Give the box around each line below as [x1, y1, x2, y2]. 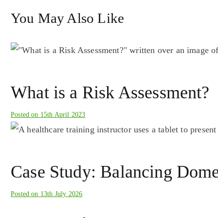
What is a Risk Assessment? [11, 82, 210, 102]
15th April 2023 [40, 110, 86, 118]
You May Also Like [11, 10, 125, 26]
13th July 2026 [40, 190, 83, 198]
